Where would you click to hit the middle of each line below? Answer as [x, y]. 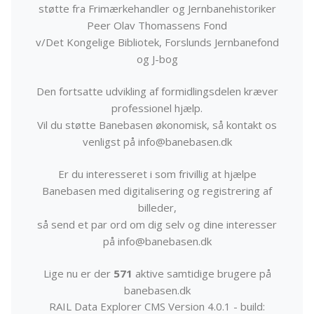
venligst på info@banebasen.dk [157, 142]
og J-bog [157, 59]
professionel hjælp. [157, 108]
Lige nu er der [78, 274]
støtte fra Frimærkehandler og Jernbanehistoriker [157, 9]
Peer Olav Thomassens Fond [157, 26]
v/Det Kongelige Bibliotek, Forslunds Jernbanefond [157, 42]
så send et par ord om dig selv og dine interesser [157, 225]
